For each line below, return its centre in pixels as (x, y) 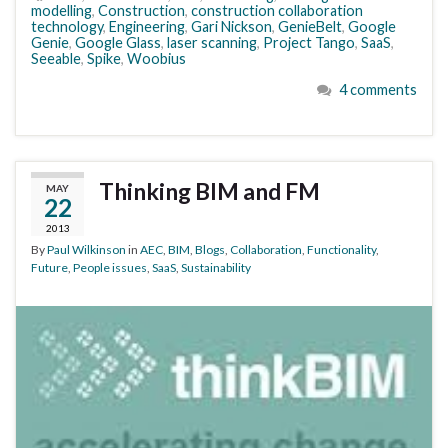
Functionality (341, 249)
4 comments (378, 90)
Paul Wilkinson (86, 249)
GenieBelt (310, 27)
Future (49, 267)
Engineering (147, 27)
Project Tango (309, 43)
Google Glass (118, 43)
